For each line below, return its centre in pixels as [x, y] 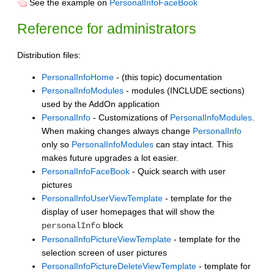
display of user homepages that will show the [128, 211]
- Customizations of [130, 117]
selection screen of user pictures [104, 252]
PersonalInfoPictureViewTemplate [106, 239]
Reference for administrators [107, 28]
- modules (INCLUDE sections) [184, 90]
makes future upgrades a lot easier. [110, 157]
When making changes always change [117, 131]
